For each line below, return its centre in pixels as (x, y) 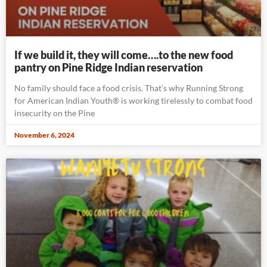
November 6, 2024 (44, 135)
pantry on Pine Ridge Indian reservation (108, 67)
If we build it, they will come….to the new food (124, 55)
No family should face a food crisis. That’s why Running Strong (129, 88)
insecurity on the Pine (55, 113)
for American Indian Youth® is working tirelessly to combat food (133, 100)
